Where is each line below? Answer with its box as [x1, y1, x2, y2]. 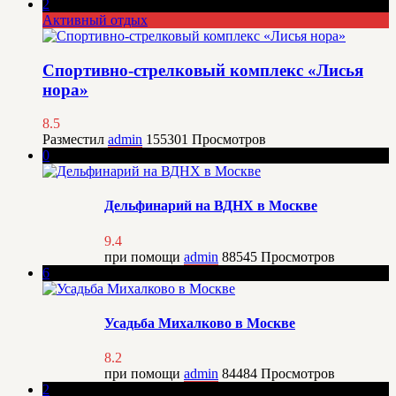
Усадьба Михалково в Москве [104, 316, 295, 331]
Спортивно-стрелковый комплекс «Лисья [42, 60, 363, 80]
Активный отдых [42, 11, 148, 27]
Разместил [42, 132, 108, 148]
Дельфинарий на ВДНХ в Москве [104, 198, 317, 214]
